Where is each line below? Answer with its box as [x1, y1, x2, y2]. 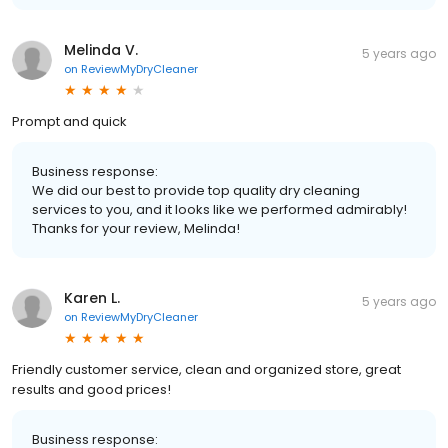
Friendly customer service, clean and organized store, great [12, 359, 401, 379]
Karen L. [64, 287, 120, 308]
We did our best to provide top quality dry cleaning [32, 180, 360, 200]
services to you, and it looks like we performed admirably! [32, 199, 407, 219]
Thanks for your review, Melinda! [32, 218, 240, 238]
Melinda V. [64, 39, 138, 60]
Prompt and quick [12, 111, 127, 131]
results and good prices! [12, 379, 171, 399]
